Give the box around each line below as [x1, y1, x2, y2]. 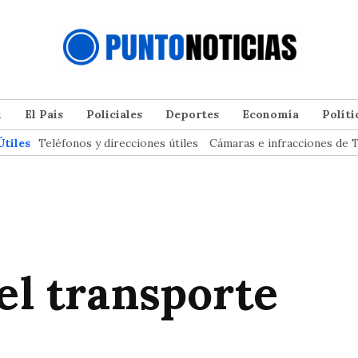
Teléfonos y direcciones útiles [38, 136, 198, 151]
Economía [242, 107, 299, 122]
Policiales [86, 107, 142, 122]
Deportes [165, 107, 219, 122]
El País [25, 107, 63, 122]
